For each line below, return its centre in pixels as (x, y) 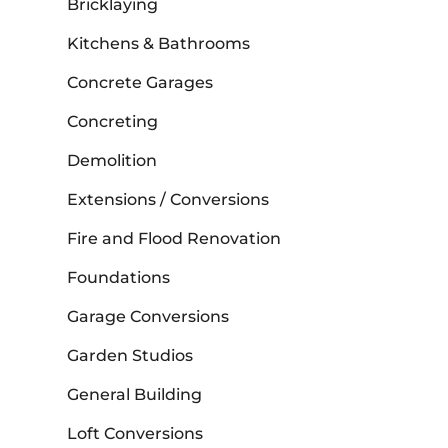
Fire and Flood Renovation (174, 239)
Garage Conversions (148, 317)
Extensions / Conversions (168, 200)
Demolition (112, 161)
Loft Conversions (135, 434)
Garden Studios (130, 356)
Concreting (113, 122)
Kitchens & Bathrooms (159, 44)
